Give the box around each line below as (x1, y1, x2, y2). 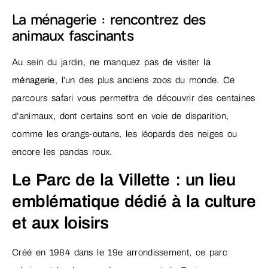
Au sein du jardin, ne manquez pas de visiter (12, 57, 204, 68)
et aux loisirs (12, 214, 109, 233)
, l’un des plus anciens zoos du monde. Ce (54, 75, 235, 86)
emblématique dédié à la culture (12, 192, 256, 211)
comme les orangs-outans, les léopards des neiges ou (12, 129, 237, 139)
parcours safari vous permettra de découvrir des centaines (12, 93, 255, 103)
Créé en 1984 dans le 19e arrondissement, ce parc (12, 248, 227, 258)
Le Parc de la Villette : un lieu (12, 170, 236, 190)
